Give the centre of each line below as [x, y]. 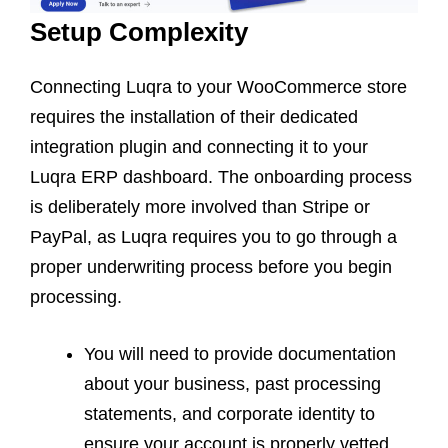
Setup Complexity [139, 31]
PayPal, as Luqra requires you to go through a [213, 236]
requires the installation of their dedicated [194, 116]
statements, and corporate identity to [229, 413]
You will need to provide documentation [240, 353]
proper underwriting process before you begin [211, 266]
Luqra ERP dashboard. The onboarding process [221, 176]
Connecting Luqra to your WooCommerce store [218, 86]
